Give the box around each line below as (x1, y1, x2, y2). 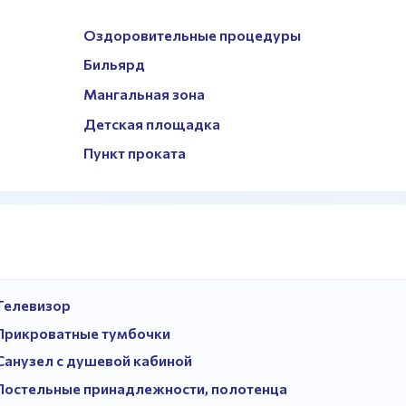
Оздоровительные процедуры (83, 25, 302, 43)
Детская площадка (83, 114, 221, 132)
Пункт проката (83, 144, 187, 162)
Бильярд (83, 55, 146, 73)
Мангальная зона (83, 85, 206, 103)
